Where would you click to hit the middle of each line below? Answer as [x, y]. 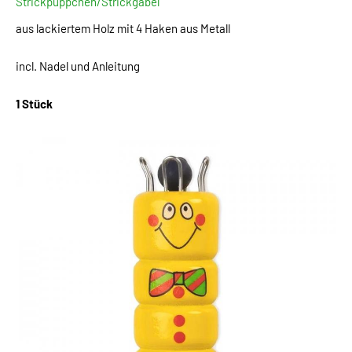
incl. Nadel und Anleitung [78, 66]
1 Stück [34, 104]
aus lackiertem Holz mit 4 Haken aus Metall [123, 29]
